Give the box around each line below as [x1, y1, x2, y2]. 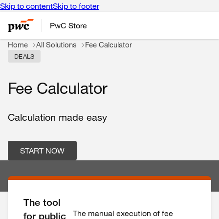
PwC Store [50, 21, 87, 30]
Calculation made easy [8, 111, 107, 123]
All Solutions [36, 40, 77, 49]
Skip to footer [53, 1, 99, 11]
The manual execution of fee [73, 208, 173, 218]
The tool [23, 197, 61, 208]
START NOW [20, 146, 65, 155]
